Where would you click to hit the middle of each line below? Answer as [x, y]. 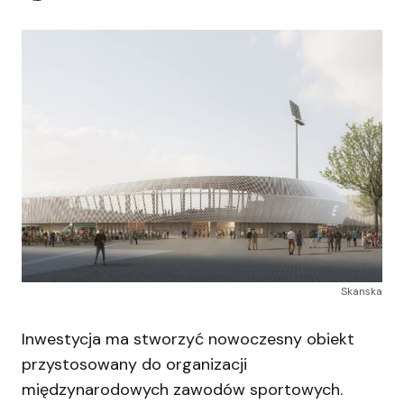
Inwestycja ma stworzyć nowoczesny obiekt [188, 339]
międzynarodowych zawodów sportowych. [182, 389]
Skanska [362, 291]
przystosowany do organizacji [134, 364]
